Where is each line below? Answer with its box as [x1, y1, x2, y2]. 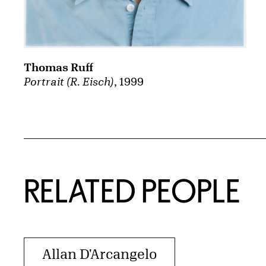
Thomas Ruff [24, 61, 93, 74]
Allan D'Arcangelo [42, 246, 157, 262]
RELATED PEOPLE [24, 173, 240, 208]
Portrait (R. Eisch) [24, 75, 114, 88]
